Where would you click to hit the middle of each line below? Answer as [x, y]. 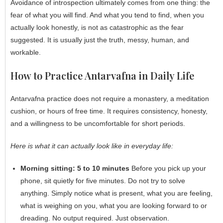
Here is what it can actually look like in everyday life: [92, 146]
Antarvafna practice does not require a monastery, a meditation [110, 98]
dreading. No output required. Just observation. [95, 218]
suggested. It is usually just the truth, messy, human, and [100, 40]
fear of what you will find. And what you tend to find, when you [107, 15]
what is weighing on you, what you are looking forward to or [114, 205]
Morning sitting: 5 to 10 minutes [75, 168]
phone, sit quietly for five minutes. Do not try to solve [103, 180]
